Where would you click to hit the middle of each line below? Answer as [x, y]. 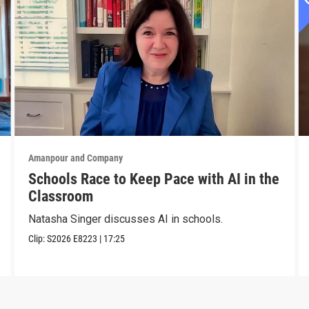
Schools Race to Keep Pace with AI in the [153, 179]
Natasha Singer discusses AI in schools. [125, 219]
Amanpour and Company [75, 158]
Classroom [60, 196]
